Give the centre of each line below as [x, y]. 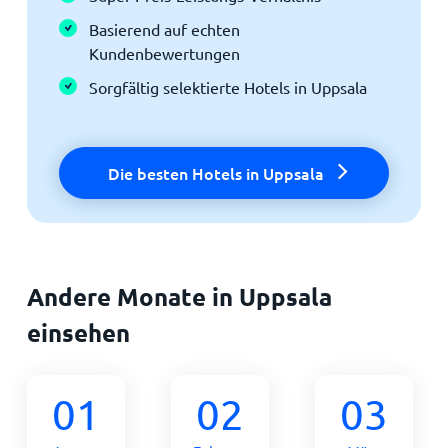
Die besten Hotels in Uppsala [215, 172]
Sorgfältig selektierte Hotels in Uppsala [227, 86]
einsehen [78, 332]
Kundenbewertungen [164, 52]
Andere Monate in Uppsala [179, 296]
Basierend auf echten [164, 28]
